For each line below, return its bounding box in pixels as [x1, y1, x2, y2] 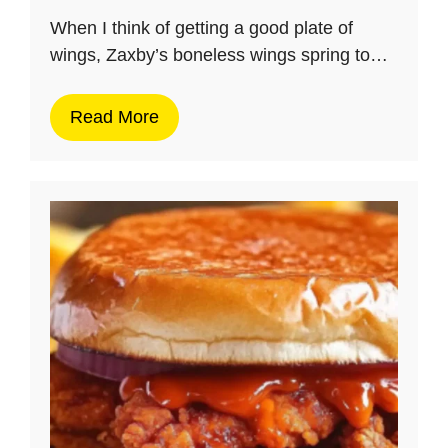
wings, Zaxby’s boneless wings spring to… [50, 44, 388, 65]
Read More [70, 106, 159, 127]
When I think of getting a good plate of [50, 17, 353, 38]
